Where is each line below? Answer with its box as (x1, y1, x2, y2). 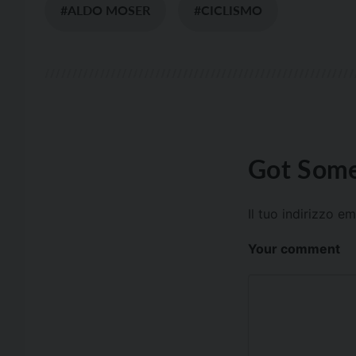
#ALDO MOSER (60, 2, 150, 18)
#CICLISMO (194, 2, 262, 18)
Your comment (248, 241, 340, 257)
